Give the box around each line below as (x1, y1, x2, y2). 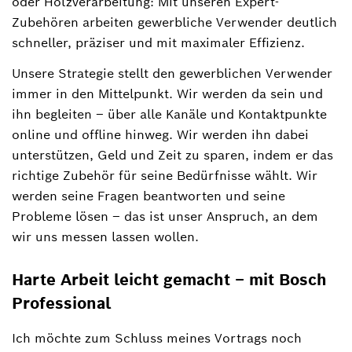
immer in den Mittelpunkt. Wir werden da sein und (12, 85, 323, 102)
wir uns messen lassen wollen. (12, 228, 199, 245)
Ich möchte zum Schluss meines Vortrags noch (12, 329, 302, 346)
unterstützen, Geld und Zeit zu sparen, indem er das (12, 146, 333, 163)
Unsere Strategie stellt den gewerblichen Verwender (12, 64, 332, 82)
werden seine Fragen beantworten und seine (12, 187, 285, 204)
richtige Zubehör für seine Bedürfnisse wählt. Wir (12, 167, 317, 184)
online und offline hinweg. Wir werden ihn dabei (12, 126, 309, 143)
